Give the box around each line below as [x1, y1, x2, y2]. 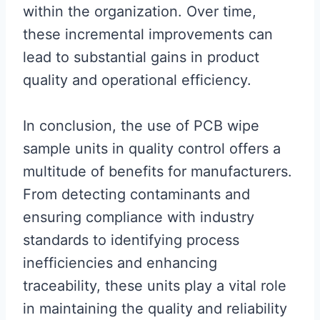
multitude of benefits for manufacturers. [23, 163, 292, 180]
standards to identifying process [23, 231, 239, 249]
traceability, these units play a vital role [23, 277, 286, 294]
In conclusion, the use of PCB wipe [23, 117, 259, 134]
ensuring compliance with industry [23, 209, 254, 226]
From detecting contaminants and [23, 186, 250, 203]
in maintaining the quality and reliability [23, 300, 287, 317]
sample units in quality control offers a [23, 140, 281, 157]
